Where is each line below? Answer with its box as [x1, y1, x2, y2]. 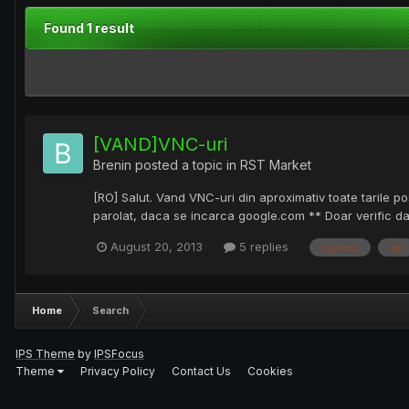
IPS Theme [16, 346, 75, 361]
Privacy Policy [80, 363, 155, 378]
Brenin [93, 157, 131, 173]
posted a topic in [131, 157, 240, 173]
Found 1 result [44, 20, 134, 37]
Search [92, 303, 129, 317]
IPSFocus [94, 346, 144, 361]
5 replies [236, 239, 288, 255]
